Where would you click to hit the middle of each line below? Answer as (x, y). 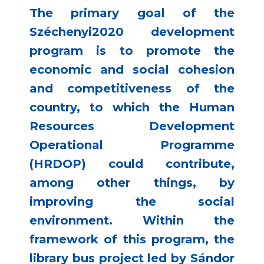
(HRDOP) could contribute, (132, 164)
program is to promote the (132, 51)
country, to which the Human (132, 108)
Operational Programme (132, 145)
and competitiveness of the (132, 89)
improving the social (132, 202)
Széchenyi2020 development (132, 32)
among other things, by (132, 183)
